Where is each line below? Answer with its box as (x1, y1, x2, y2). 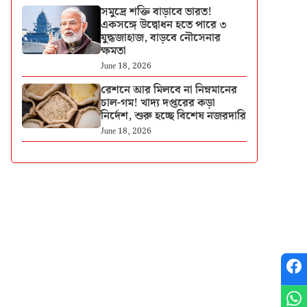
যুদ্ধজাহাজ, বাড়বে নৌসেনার (100, 29, 221, 47)
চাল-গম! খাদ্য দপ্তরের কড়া (100, 95, 215, 112)
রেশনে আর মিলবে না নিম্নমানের (100, 82, 237, 99)
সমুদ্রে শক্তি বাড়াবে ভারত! (100, 3, 212, 21)
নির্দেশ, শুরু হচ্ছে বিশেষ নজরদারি (100, 108, 246, 125)
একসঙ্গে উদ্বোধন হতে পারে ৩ (100, 16, 227, 34)
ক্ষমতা (100, 42, 126, 60)
